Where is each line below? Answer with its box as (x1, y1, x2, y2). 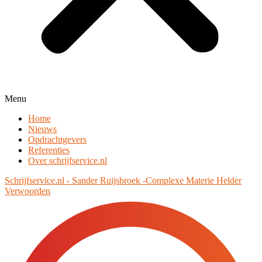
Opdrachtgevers (28, 135, 87, 144)
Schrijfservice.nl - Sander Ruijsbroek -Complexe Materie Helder (5, 175, 242, 185)
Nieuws (28, 124, 57, 134)
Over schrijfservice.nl (28, 156, 107, 166)
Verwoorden (5, 186, 50, 196)
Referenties (28, 145, 70, 155)
